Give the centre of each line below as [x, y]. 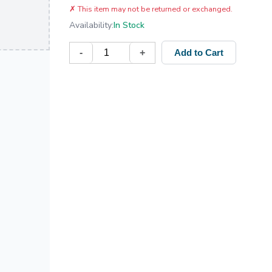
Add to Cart [199, 53]
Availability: [91, 25]
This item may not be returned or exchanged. [155, 9]
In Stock [129, 25]
